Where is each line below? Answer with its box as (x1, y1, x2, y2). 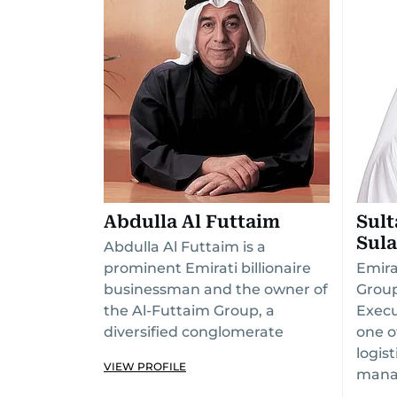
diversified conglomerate (104, 323, 284, 340)
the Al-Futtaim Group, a (104, 302, 275, 319)
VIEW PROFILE (104, 360, 186, 373)
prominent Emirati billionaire (104, 260, 311, 276)
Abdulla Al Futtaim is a (104, 238, 266, 255)
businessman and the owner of (104, 281, 328, 298)
